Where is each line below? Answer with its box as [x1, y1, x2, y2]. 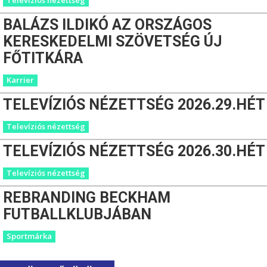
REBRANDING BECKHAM [3, 188, 170, 206]
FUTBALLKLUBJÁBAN [3, 205, 151, 223]
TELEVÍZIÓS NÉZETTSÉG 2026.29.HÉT [3, 95, 265, 113]
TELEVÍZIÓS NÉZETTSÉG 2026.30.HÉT [3, 142, 265, 160]
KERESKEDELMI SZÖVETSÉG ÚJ [3, 32, 222, 50]
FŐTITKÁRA [3, 49, 83, 67]
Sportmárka [7, 230, 52, 241]
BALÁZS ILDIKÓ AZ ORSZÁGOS [3, 15, 212, 33]
